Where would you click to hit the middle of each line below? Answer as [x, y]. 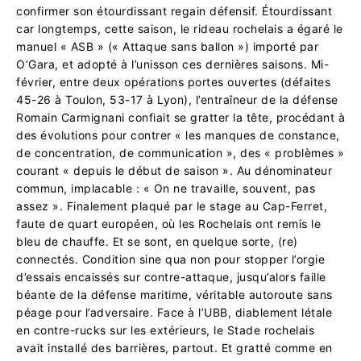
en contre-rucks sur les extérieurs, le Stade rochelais [165, 330]
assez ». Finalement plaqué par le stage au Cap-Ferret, [172, 205]
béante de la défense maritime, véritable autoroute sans [174, 294]
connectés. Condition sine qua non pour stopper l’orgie [170, 259]
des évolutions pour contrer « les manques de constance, [178, 135]
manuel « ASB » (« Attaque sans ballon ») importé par [167, 46]
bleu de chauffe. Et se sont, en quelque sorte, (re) [157, 241]
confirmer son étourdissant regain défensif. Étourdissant [174, 10]
